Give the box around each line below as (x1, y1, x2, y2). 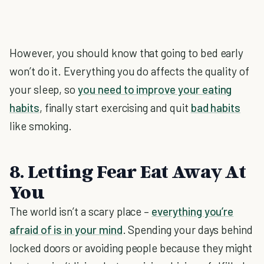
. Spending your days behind (122, 223, 253, 236)
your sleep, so (9, 82, 78, 96)
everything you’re (151, 204, 234, 218)
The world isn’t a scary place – (9, 204, 152, 218)
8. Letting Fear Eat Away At (9, 160, 246, 182)
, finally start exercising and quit (39, 101, 191, 114)
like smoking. (9, 119, 72, 133)
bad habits (190, 101, 241, 114)
